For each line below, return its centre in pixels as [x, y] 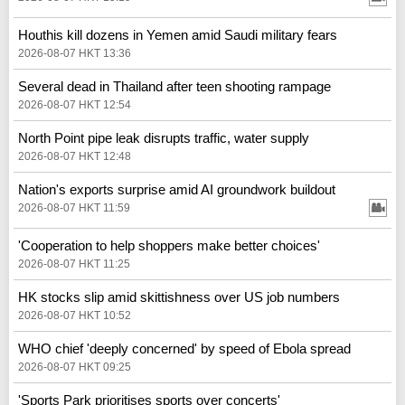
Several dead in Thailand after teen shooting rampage [174, 86]
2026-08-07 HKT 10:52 [75, 315]
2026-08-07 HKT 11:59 [74, 207]
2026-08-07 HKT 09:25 [75, 367]
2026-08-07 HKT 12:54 [75, 104]
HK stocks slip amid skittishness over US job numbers [179, 297]
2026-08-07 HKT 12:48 [75, 156]
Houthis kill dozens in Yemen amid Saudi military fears [178, 34]
